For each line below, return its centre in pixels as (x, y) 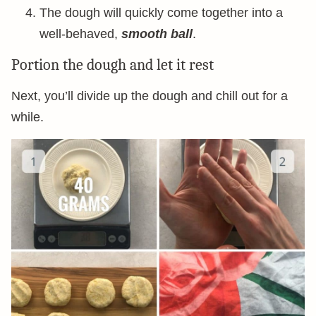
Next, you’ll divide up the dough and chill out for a (150, 96)
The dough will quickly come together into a (161, 13)
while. (28, 117)
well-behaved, (80, 34)
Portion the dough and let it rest (113, 65)
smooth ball (157, 34)
